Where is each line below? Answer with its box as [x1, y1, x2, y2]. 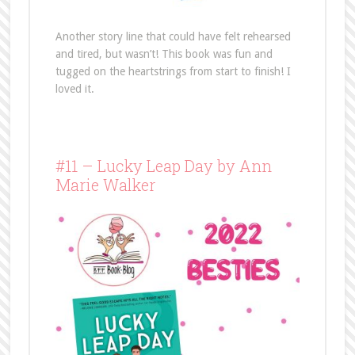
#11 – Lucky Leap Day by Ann [55, 155, 272, 177]
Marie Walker [55, 174, 155, 196]
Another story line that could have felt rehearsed [55, 30, 291, 44]
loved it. [55, 82, 94, 96]
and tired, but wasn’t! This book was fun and [55, 48, 273, 61]
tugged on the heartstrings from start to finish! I [55, 65, 291, 78]
